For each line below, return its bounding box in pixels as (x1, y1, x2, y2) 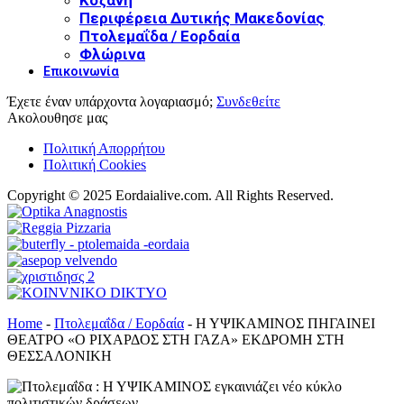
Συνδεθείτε (216, 93, 280, 109)
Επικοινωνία (43, 63, 119, 78)
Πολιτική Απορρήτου (43, 140, 165, 156)
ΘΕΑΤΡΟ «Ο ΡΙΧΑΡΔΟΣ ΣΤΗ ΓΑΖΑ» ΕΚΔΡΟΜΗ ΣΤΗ (7, 331, 344, 347)
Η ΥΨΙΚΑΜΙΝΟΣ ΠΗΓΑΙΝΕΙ (196, 315, 375, 331)
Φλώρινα (79, 44, 145, 63)
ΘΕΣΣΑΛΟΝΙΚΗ (7, 347, 112, 363)
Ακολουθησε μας (7, 109, 107, 125)
